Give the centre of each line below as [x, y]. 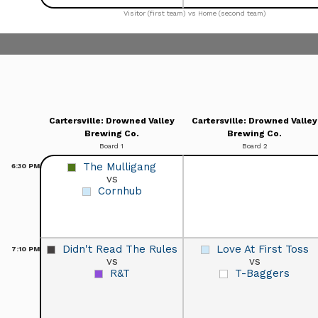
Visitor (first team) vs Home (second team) [195, 13]
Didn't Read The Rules [120, 249]
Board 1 [111, 146]
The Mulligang [120, 166]
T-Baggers [262, 273]
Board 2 [254, 146]
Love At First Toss [262, 249]
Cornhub [120, 191]
